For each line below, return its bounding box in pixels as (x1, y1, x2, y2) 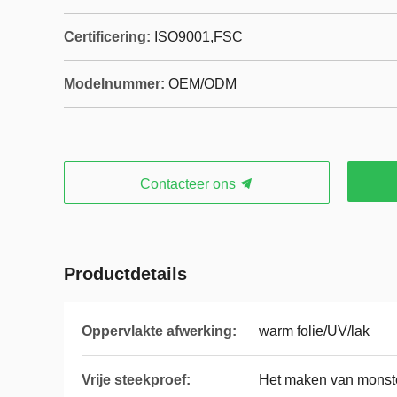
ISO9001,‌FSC (154, 29, 243, 44)
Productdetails (64, 264, 187, 284)
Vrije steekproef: (82, 372, 191, 387)
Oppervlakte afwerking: (82, 323, 237, 339)
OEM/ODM (168, 76, 237, 91)
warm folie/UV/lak (259, 323, 370, 339)
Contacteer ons (140, 176, 239, 191)
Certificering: (64, 29, 151, 44)
